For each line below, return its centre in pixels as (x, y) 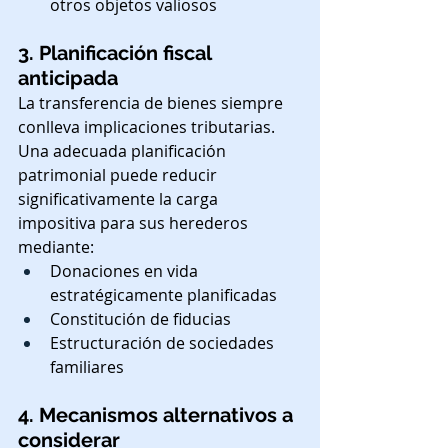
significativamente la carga (120, 198)
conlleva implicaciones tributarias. (148, 126)
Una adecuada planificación (124, 150)
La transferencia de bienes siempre (152, 102)
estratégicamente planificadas (163, 294)
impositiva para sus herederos (135, 222)
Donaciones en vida (126, 270)
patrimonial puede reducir (119, 174)
